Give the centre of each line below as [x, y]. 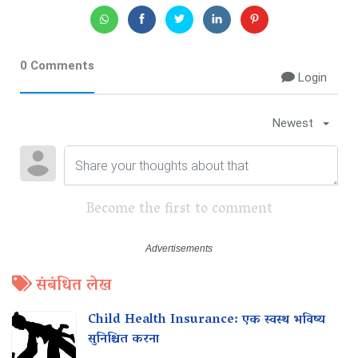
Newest [293, 123]
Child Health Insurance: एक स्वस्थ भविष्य [207, 321]
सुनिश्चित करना [123, 340]
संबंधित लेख [74, 286]
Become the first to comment [179, 211]
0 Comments [57, 66]
